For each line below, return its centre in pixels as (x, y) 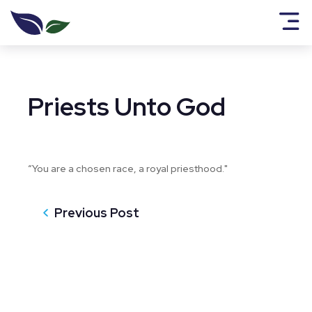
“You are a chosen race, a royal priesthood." (128, 169)
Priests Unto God (127, 107)
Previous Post (97, 213)
